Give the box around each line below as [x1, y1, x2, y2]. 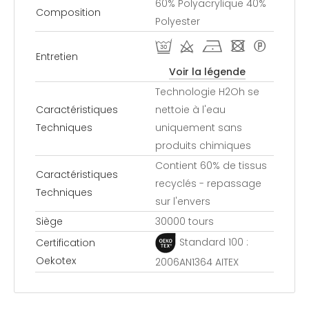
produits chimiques [155, 138, 251, 152]
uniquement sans [155, 120, 242, 134]
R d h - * [155, 39, 266, 56]
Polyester [155, 14, 200, 28]
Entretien [36, 49, 78, 63]
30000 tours [155, 214, 214, 228]
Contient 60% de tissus [155, 158, 267, 172]
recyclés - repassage [155, 176, 261, 190]
